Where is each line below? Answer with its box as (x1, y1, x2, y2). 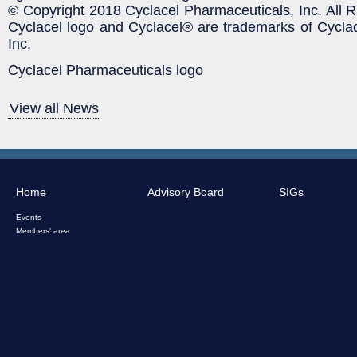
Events (16, 212, 41, 222)
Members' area (16, 226, 70, 235)
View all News (10, 100, 99, 116)
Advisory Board (147, 185, 224, 198)
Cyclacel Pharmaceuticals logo (8, 61, 203, 78)
